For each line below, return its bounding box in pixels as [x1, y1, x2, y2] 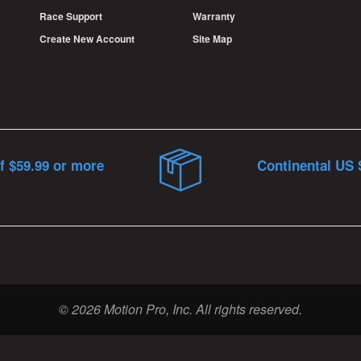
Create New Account [39, 31, 135, 46]
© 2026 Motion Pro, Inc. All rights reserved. [59, 299, 302, 318]
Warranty [193, 8, 235, 23]
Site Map [193, 31, 232, 46]
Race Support [39, 8, 102, 23]
